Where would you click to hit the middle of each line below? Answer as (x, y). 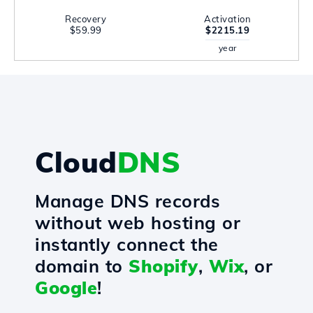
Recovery (86, 19)
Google (66, 287)
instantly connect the (127, 244)
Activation (227, 19)
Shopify (163, 266)
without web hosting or (138, 223)
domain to (82, 266)
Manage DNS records (128, 201)
